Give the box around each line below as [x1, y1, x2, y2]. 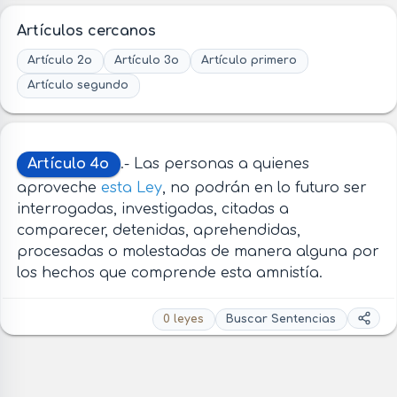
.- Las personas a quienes [120, 155, 309, 172]
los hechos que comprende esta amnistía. [16, 265, 323, 282]
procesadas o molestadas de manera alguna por [16, 244, 379, 261]
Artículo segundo [27, 79, 129, 92]
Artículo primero [201, 54, 298, 67]
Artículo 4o [27, 155, 110, 172]
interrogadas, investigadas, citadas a [16, 201, 289, 218]
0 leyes [163, 312, 205, 325]
